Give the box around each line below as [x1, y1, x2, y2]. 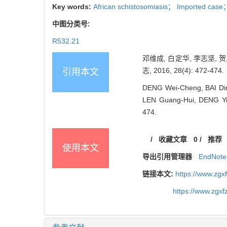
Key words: [52, 2, 93, 11]
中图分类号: [52, 19, 92, 28]
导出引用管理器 [142, 152, 192, 161]
